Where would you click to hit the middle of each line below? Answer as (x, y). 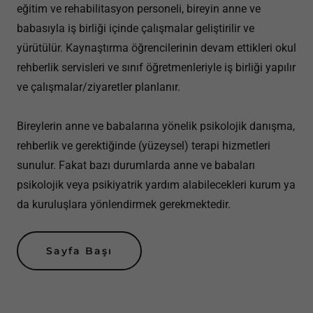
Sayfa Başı (79, 251)
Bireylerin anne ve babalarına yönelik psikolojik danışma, (156, 126)
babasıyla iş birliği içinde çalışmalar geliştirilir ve (136, 28)
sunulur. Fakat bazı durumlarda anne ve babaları (136, 165)
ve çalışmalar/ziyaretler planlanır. (99, 87)
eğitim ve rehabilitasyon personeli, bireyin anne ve (139, 9)
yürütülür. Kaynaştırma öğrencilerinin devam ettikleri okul (156, 48)
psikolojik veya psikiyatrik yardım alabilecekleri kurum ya (156, 185)
